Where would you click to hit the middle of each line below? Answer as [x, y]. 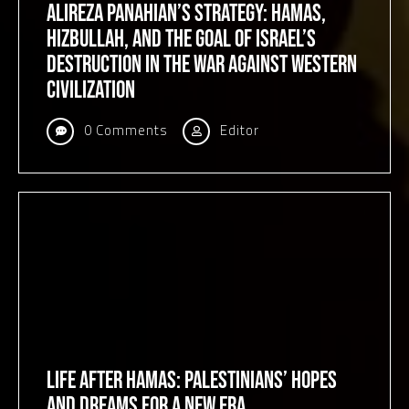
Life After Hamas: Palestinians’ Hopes [192, 381]
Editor [238, 130]
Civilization [91, 91]
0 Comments [124, 130]
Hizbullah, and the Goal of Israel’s [181, 40]
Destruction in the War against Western [202, 65]
